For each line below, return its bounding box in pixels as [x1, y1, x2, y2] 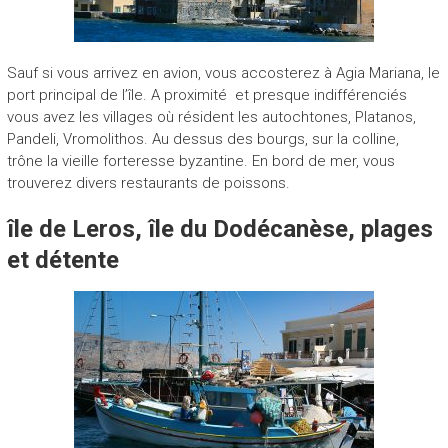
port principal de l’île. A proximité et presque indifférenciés [6, 85, 407, 104]
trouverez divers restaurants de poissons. [6, 173, 290, 192]
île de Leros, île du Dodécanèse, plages [6, 214, 433, 243]
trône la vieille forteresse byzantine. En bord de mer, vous [6, 151, 395, 170]
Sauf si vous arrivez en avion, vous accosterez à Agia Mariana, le [6, 63, 440, 82]
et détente [6, 245, 119, 274]
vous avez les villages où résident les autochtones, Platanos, [6, 107, 416, 126]
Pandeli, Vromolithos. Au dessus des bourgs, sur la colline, [6, 129, 403, 148]
